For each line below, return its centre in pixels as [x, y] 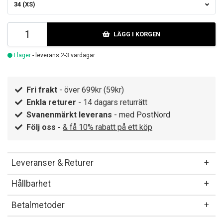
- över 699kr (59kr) [91, 90]
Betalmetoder [38, 205]
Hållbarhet [31, 184]
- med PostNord [141, 115]
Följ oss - [45, 127]
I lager [22, 56]
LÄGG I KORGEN [137, 34]
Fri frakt [42, 90]
